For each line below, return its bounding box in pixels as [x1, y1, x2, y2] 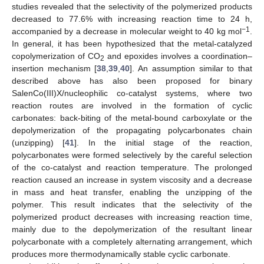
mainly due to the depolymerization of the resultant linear [12, 224, 252, 234]
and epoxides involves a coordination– [104, 51, 252, 61]
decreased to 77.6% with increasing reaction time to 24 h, [12, 14, 252, 24]
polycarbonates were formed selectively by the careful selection [12, 150, 252, 160]
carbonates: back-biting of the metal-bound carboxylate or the [12, 113, 252, 123]
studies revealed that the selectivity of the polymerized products [12, 1, 252, 11]
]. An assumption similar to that [130, 63, 253, 73]
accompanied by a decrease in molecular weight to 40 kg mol [12, 26, 242, 36]
